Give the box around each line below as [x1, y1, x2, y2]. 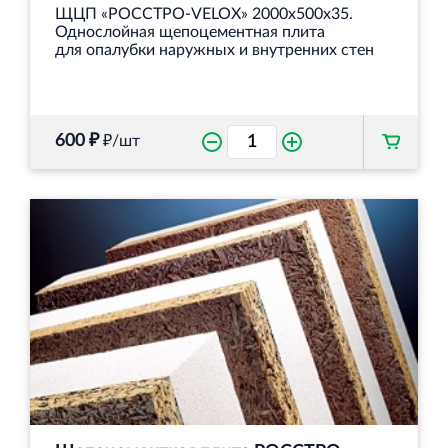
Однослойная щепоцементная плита [55, 23, 325, 40]
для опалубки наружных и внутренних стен [55, 41, 374, 58]
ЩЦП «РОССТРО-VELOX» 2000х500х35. [55, 5, 353, 22]
